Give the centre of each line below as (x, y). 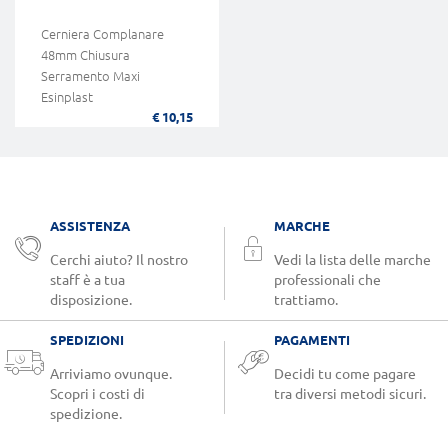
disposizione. (91, 300)
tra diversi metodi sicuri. (350, 394)
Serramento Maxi (90, 76)
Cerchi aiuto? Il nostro (119, 260)
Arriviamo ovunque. (111, 374)
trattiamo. (306, 300)
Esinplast (67, 97)
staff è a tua (87, 280)
